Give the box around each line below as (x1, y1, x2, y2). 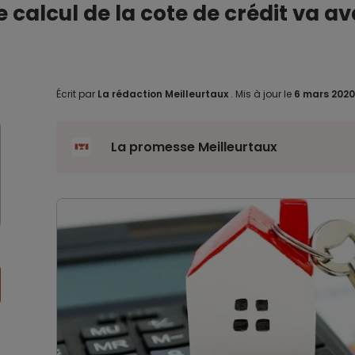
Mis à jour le (232, 87, 294, 101)
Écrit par (55, 87, 97, 101)
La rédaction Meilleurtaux (97, 87, 228, 101)
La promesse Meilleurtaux (110, 138, 277, 156)
